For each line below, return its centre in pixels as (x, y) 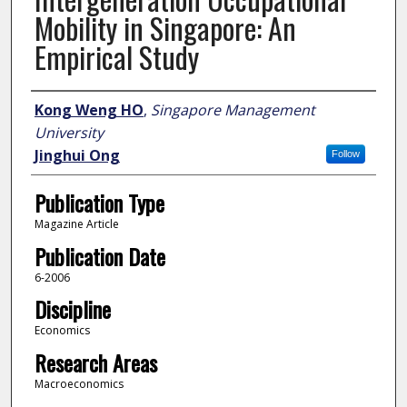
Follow (345, 154)
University (69, 133)
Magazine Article (76, 224)
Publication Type (99, 203)
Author (57, 109)
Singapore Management (233, 110)
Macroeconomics (79, 383)
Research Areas (95, 362)
